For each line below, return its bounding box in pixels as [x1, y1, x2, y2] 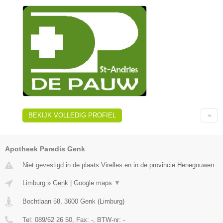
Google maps [74, 179, 114, 187]
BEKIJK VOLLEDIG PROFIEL [28, 111, 116, 119]
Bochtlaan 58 [22, 198, 60, 206]
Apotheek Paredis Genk [5, 145, 85, 153]
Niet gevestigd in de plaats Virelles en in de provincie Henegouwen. [22, 161, 216, 169]
